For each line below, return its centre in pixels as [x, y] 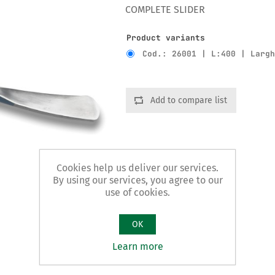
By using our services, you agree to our [137, 180]
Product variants [166, 37]
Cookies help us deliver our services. [137, 168]
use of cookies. [137, 192]
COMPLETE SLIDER [165, 10]
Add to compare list [189, 100]
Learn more [137, 246]
